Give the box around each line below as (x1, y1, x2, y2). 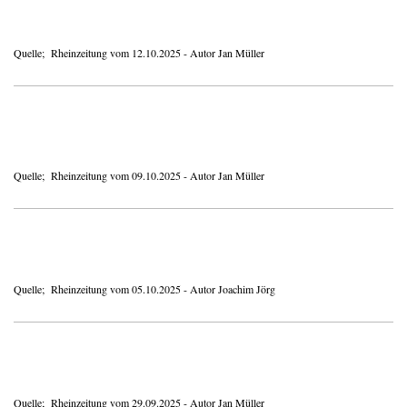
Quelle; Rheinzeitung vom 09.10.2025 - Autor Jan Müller (14, 167, 264, 183)
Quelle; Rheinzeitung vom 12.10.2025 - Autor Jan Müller (14, 45, 264, 60)
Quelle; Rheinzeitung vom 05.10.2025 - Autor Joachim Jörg (14, 281, 275, 296)
